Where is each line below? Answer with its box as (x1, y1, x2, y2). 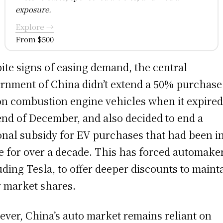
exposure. (15, 4, 51, 15)
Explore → (15, 21, 54, 32)
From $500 (15, 34, 54, 45)
